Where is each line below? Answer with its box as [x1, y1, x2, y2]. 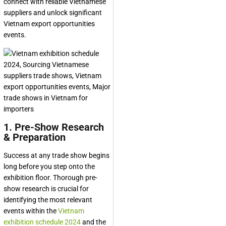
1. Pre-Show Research [4, 121, 104, 133]
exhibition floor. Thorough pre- [4, 174, 97, 182]
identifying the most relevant [4, 196, 92, 204]
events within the [4, 207, 58, 215]
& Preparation [4, 131, 66, 143]
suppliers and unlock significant [4, 9, 102, 17]
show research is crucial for [4, 185, 89, 193]
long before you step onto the [4, 162, 95, 171]
